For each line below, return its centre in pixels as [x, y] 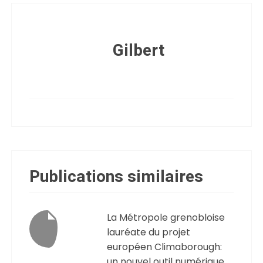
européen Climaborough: [165, 247]
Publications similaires [117, 177]
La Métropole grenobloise [166, 218]
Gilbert [139, 51]
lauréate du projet [149, 232]
